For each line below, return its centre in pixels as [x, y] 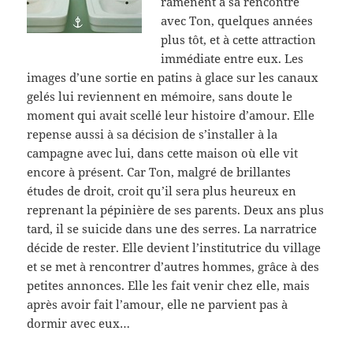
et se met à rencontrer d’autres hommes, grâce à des [173, 267]
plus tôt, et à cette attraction [239, 40]
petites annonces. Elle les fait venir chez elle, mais [169, 286]
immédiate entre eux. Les [232, 59]
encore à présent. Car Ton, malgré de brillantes [159, 172]
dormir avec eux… [79, 323]
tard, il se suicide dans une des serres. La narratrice [172, 229]
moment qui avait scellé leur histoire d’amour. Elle [171, 115]
